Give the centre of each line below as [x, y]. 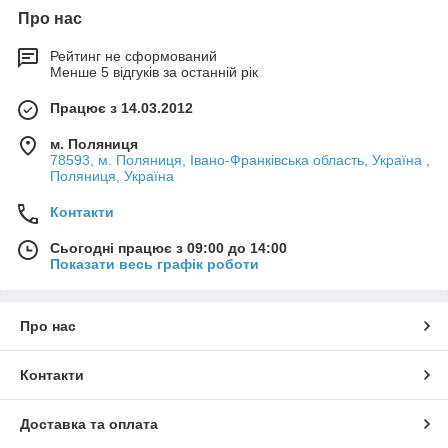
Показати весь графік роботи [154, 264]
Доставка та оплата [89, 424]
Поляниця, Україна [112, 176]
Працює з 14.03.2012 [121, 108]
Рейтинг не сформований [133, 56]
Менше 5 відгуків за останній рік [154, 72]
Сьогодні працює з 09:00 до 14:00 [168, 248]
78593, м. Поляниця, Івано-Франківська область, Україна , [240, 160]
